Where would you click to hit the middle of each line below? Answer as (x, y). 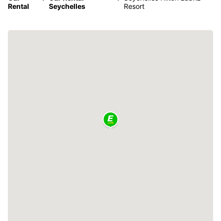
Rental (18, 6)
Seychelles (67, 6)
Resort (134, 6)
